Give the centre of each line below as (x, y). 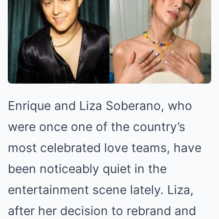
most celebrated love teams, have (105, 148)
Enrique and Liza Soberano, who (100, 106)
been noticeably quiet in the (87, 169)
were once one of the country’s (97, 127)
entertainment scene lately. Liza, (101, 190)
